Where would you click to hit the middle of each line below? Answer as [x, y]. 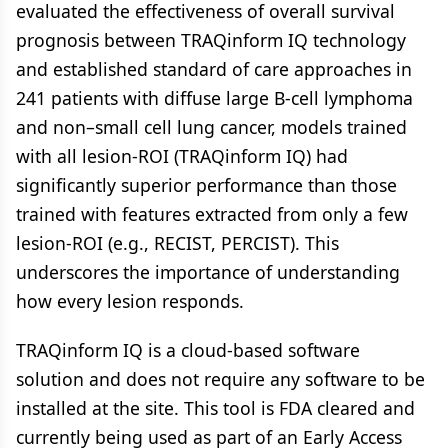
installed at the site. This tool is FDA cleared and [215, 407]
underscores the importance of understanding [208, 271]
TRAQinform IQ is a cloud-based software [188, 349]
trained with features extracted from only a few [212, 213]
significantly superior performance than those [206, 184]
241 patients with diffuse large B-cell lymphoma [214, 97]
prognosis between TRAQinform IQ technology [211, 39]
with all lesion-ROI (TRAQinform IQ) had [182, 155]
